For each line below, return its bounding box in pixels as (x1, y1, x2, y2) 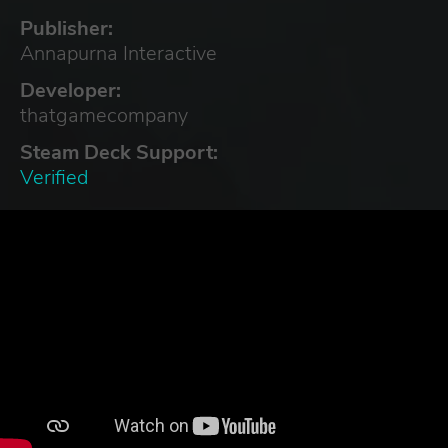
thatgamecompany (20, 101, 188, 129)
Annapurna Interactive (20, 39, 217, 67)
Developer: (20, 76, 121, 104)
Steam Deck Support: (20, 138, 218, 166)
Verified (20, 163, 88, 191)
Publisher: (20, 14, 113, 42)
